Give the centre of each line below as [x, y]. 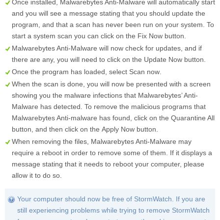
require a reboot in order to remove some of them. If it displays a [112, 152]
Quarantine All [193, 118]
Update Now [163, 59]
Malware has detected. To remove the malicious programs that [109, 106]
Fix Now [150, 36]
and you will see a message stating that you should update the [109, 13]
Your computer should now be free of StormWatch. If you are [111, 199]
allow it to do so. [37, 175]
